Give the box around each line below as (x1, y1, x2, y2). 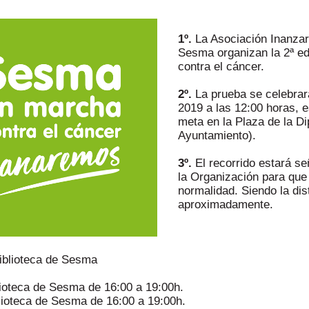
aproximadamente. (178, 198, 273, 211)
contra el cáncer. (178, 60, 264, 73)
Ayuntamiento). (178, 129, 256, 142)
